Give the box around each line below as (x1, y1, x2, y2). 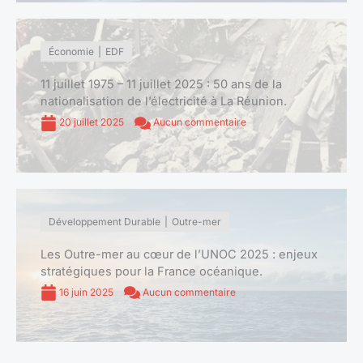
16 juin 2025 (57, 285, 116, 298)
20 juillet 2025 (57, 115, 126, 128)
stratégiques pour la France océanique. (41, 263, 263, 279)
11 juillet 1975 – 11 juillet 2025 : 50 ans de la (41, 76, 282, 92)
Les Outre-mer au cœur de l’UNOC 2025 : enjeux (41, 246, 318, 262)
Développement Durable (49, 215, 160, 228)
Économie (49, 45, 94, 58)
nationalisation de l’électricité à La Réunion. (41, 93, 287, 109)
